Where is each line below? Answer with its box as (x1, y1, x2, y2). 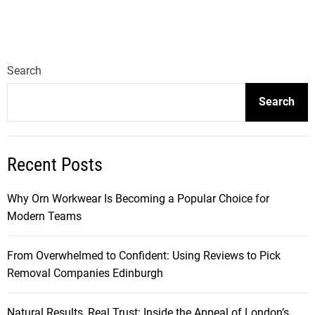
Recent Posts (7, 153, 103, 175)
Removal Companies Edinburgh (7, 266, 163, 280)
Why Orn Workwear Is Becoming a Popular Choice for (7, 191, 269, 205)
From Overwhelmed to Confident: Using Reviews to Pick (7, 248, 281, 262)
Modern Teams (7, 209, 82, 223)
